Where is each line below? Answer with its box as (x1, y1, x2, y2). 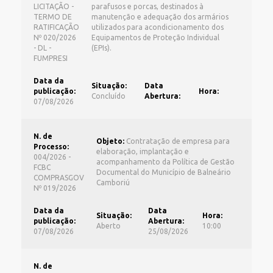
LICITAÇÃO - (34, 2, 74, 10)
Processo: (34, 142, 69, 151)
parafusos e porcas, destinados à (91, 2, 204, 10)
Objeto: (96, 136, 124, 145)
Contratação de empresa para (124, 136, 230, 145)
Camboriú (96, 178, 130, 186)
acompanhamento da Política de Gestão (96, 157, 235, 166)
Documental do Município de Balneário (96, 168, 231, 176)
